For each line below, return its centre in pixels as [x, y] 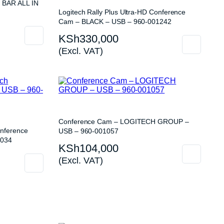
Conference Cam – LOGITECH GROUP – [124, 121]
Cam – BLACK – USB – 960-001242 [115, 21]
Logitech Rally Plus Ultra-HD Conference [122, 12]
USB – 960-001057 [88, 131]
